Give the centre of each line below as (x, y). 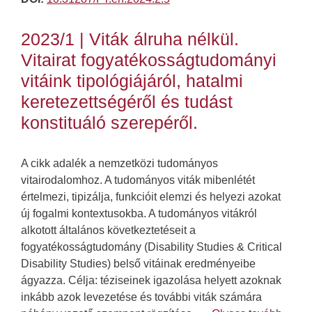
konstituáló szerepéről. (109, 123)
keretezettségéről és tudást (127, 102)
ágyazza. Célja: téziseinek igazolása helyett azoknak (151, 281)
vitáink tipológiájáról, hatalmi (132, 81)
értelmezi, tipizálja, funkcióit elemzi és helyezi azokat (151, 197)
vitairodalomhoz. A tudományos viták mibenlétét (138, 180)
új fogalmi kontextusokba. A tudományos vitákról (139, 214)
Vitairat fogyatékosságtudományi (149, 60)
